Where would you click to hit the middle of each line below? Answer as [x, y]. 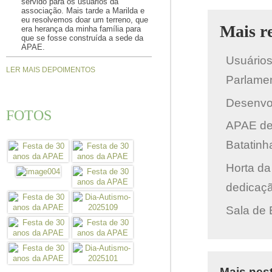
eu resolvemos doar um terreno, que [85, 20]
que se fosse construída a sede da [82, 38]
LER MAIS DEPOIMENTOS [51, 70]
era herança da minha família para [81, 29]
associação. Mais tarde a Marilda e [83, 11]
